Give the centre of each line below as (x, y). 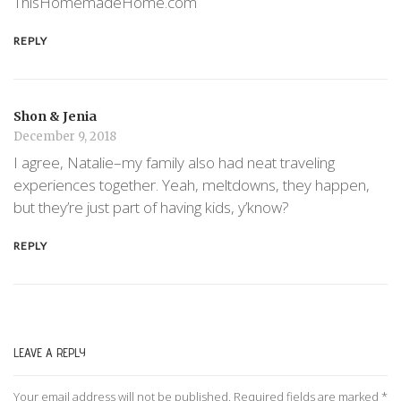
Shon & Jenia (55, 116)
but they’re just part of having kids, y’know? (151, 208)
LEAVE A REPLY (50, 352)
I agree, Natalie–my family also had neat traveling (174, 163)
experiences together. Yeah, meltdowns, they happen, (192, 185)
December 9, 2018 (65, 136)
